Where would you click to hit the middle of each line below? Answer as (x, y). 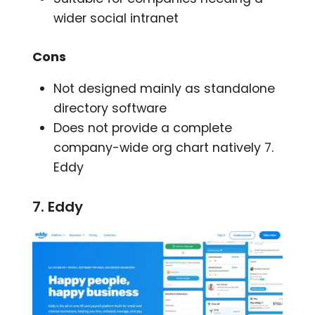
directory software (110, 108)
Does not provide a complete (143, 128)
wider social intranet (116, 18)
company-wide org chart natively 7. (164, 147)
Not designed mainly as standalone (165, 88)
